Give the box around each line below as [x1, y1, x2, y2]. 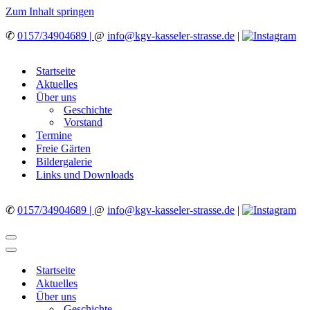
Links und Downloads [36, 169, 134, 181]
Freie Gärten [36, 143, 91, 154]
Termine [36, 129, 72, 141]
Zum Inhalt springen [6, 6, 94, 17]
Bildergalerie [36, 156, 92, 167]
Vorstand [64, 116, 102, 128]
